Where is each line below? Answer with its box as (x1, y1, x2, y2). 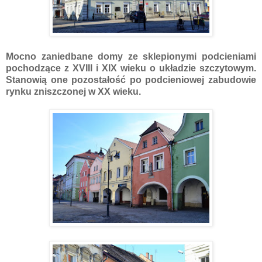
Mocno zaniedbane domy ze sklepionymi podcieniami (6, 51, 256, 61)
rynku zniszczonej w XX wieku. (6, 86, 141, 96)
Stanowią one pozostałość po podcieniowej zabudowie (6, 74, 256, 85)
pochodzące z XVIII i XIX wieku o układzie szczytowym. (6, 63, 256, 73)
